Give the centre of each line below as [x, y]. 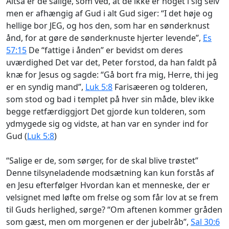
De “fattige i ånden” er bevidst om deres [105, 50]
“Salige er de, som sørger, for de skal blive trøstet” [102, 160]
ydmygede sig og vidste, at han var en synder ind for [107, 123]
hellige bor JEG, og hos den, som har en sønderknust [108, 25]
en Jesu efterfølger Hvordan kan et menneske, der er [108, 185]
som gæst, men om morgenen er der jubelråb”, [98, 222]
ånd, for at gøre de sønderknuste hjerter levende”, [105, 38]
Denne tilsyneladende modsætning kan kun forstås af [110, 173]
